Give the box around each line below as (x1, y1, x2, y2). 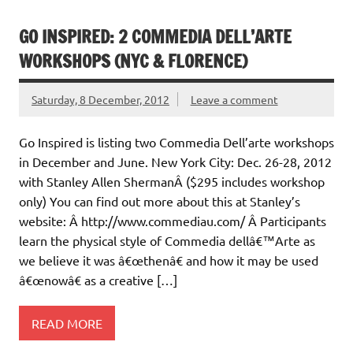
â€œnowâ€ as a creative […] (19, 272, 177, 288)
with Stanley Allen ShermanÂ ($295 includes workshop (19, 173, 325, 190)
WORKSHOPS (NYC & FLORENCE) (19, 49, 247, 74)
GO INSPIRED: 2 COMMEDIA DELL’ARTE (19, 24, 292, 50)
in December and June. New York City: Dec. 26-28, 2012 (19, 154, 332, 170)
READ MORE (32, 314, 102, 331)
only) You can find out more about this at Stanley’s (19, 193, 300, 210)
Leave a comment (190, 92, 278, 107)
